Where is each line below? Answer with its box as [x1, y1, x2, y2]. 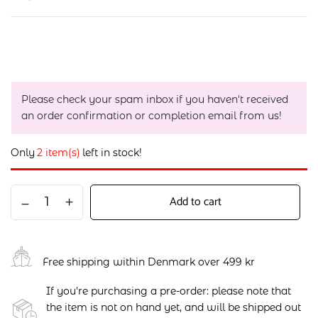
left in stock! [82, 146, 142, 160]
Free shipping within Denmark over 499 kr [43, 255, 255, 268]
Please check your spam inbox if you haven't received [21, 93, 288, 106]
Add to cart [169, 192, 221, 212]
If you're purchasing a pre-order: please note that [46, 285, 291, 298]
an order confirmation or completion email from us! [21, 109, 282, 123]
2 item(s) [37, 146, 80, 160]
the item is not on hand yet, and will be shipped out [46, 301, 301, 314]
